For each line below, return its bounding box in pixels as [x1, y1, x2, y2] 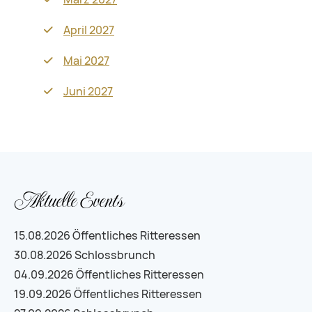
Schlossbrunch [75, 248, 155, 263]
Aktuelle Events [14, 186, 123, 214]
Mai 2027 [63, 54, 109, 68]
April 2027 [63, 23, 114, 38]
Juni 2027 [63, 84, 113, 99]
